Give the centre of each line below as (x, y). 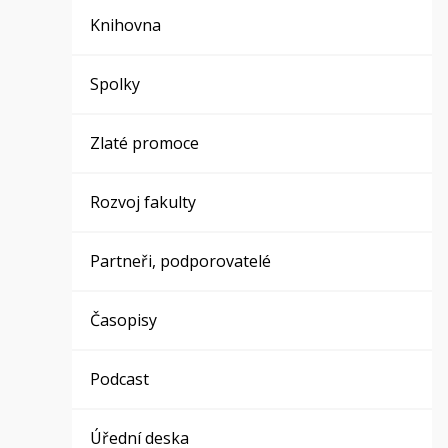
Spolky (115, 84)
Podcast (120, 379)
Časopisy (124, 320)
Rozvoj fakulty (143, 202)
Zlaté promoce (145, 143)
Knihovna (126, 25)
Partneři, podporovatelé (181, 261)
